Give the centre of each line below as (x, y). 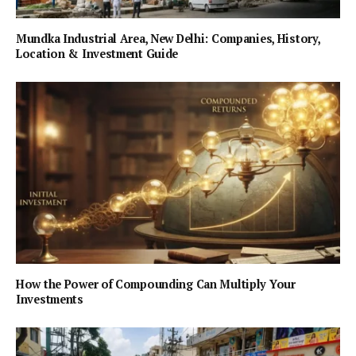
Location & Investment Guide (97, 53)
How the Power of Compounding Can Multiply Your (156, 284)
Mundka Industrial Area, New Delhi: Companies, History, (168, 38)
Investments (50, 300)
